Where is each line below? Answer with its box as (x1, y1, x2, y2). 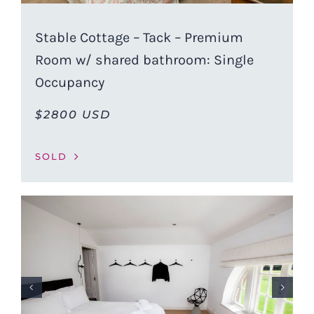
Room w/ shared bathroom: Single (34, 52, 254, 69)
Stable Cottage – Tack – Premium (34, 29, 243, 46)
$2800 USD (34, 108, 111, 122)
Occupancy (34, 74, 104, 91)
